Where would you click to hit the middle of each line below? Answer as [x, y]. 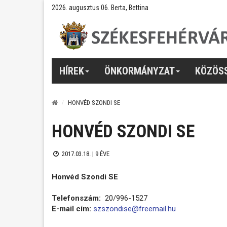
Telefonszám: [77, 198]
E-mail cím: [71, 209]
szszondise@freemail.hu [135, 209]
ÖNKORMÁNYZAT [140, 71]
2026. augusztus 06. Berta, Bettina [100, 8]
